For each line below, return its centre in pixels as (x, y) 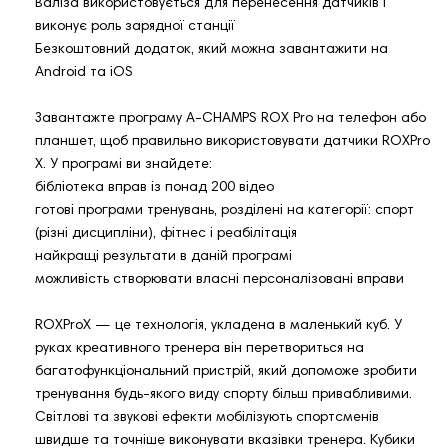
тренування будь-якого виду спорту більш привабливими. (223, 395)
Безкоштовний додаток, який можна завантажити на (211, 50)
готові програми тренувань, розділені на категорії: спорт (224, 211)
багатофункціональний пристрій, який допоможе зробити (226, 372)
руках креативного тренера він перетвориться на (199, 349)
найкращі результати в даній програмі (163, 257)
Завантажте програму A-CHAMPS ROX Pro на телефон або (230, 119)
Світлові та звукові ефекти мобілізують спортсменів (207, 418)
